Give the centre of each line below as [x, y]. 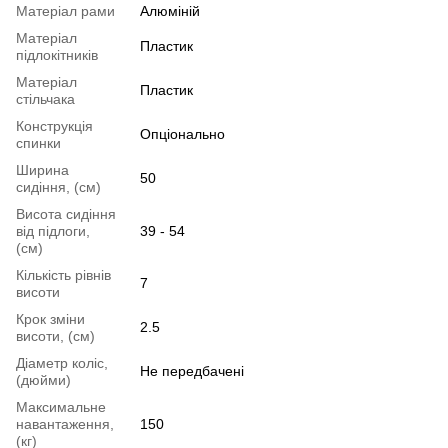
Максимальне [61, 407]
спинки [38, 143]
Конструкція [54, 126]
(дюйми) [43, 380]
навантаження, [65, 424]
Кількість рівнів [63, 275]
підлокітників [57, 55]
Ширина [42, 170]
